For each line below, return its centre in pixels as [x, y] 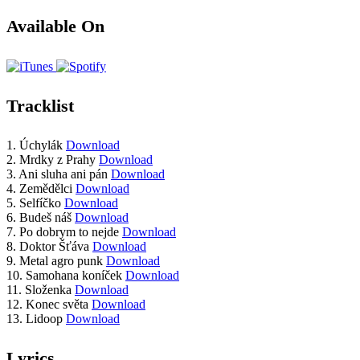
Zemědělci [46, 189]
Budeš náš [45, 218]
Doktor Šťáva [54, 247]
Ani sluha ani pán [63, 174]
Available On [55, 27]
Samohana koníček [74, 276]
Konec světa [57, 305]
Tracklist [40, 105]
